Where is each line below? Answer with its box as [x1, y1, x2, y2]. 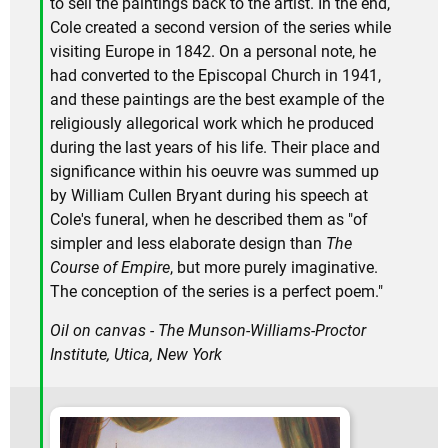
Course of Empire [50, 257, 170, 277]
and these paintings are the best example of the [50, 89, 384, 109]
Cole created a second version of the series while [50, 17, 391, 37]
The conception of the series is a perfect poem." [50, 281, 383, 301]
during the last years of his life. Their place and [50, 137, 380, 157]
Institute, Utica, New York [50, 344, 222, 364]
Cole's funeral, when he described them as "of [50, 209, 368, 229]
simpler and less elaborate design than [50, 233, 326, 253]
